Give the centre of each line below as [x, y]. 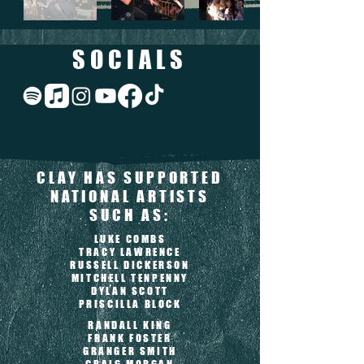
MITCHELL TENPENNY [130, 278]
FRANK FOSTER [130, 338]
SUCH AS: [130, 215]
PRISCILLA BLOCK [130, 304]
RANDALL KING [130, 325]
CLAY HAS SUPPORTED [130, 178]
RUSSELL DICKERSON [130, 265]
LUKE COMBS [130, 239]
